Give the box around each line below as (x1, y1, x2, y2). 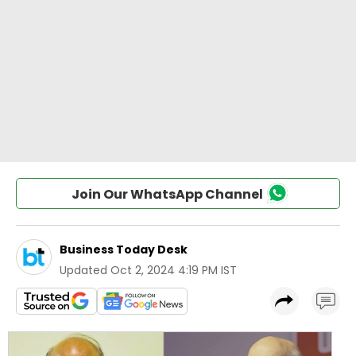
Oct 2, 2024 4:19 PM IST (110, 262, 237, 278)
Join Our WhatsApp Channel (71, 185, 263, 203)
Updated (60, 262, 107, 278)
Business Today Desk (60, 242, 188, 257)
